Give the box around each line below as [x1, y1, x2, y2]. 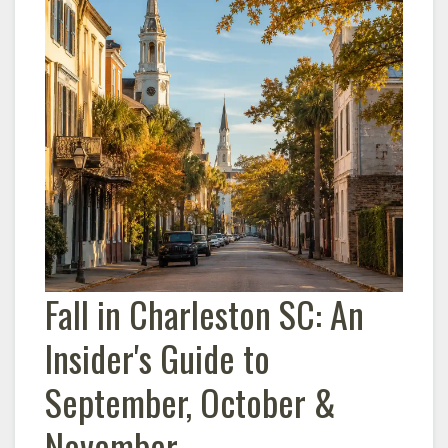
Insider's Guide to [45, 331, 270, 384]
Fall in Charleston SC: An [45, 287, 364, 340]
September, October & [45, 375, 336, 428]
